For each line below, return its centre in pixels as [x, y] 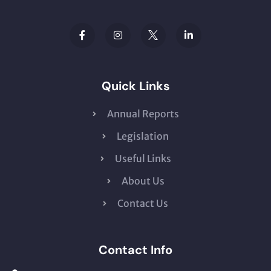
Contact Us [143, 204]
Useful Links [143, 159]
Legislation [143, 136]
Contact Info [135, 250]
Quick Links [135, 86]
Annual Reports [143, 114]
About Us [143, 181]
